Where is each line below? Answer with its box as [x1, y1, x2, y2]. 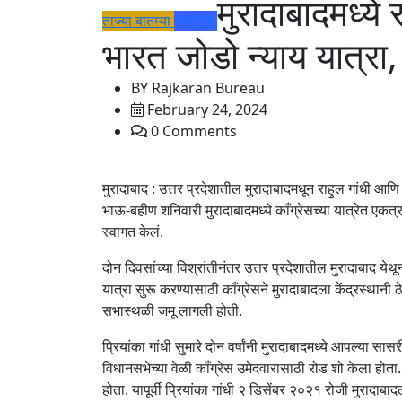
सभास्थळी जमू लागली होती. [102, 301, 242, 320]
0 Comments [147, 121, 237, 141]
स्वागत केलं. [102, 222, 163, 241]
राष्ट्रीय [174, 11, 214, 31]
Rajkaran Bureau [148, 78, 265, 98]
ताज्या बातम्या [102, 11, 170, 31]
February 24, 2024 [144, 100, 267, 119]
